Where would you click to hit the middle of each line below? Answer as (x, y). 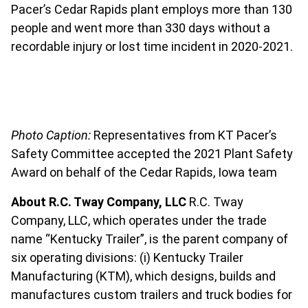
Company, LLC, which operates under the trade (139, 220)
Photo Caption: (51, 135)
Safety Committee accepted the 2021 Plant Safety (152, 154)
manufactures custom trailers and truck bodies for (152, 295)
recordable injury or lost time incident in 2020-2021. (152, 46)
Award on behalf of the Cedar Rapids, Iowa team (144, 172)
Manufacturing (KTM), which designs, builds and (143, 276)
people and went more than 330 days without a (141, 28)
